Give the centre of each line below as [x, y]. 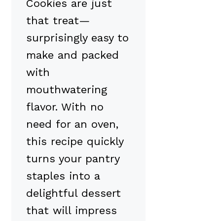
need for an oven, [72, 124]
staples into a [63, 176]
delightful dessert [74, 193]
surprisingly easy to [77, 37]
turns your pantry [73, 158]
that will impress [72, 210]
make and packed [73, 55]
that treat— [58, 20]
